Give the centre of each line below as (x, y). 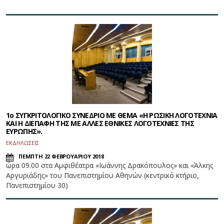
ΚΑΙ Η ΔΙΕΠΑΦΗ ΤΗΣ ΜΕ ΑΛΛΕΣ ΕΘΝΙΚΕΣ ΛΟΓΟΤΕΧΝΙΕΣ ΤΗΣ (100, 123)
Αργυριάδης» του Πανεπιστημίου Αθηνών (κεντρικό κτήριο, (102, 175)
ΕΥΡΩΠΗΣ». (24, 131)
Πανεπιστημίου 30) (37, 185)
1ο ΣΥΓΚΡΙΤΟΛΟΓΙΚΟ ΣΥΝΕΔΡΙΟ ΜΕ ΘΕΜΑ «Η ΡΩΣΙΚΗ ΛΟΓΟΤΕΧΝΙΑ (112, 115)
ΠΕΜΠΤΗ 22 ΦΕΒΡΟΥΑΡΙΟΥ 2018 (61, 156)
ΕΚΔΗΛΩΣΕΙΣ (22, 143)
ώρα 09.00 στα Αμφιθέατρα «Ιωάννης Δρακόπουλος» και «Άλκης (109, 165)
